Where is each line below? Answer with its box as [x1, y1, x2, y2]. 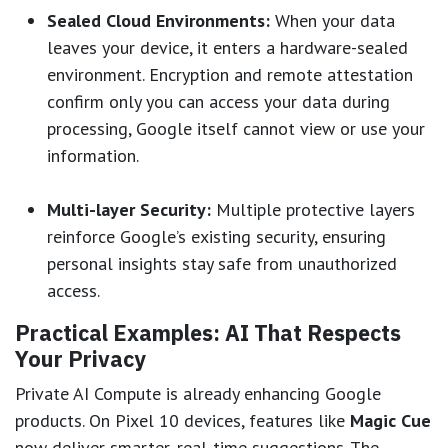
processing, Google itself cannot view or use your [47, 116, 425, 140]
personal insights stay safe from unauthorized [47, 251, 397, 275]
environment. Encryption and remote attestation [47, 62, 413, 86]
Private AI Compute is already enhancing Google [15, 381, 381, 405]
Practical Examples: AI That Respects [15, 318, 401, 347]
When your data [270, 8, 395, 32]
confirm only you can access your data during [47, 89, 390, 113]
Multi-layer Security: [47, 197, 211, 221]
